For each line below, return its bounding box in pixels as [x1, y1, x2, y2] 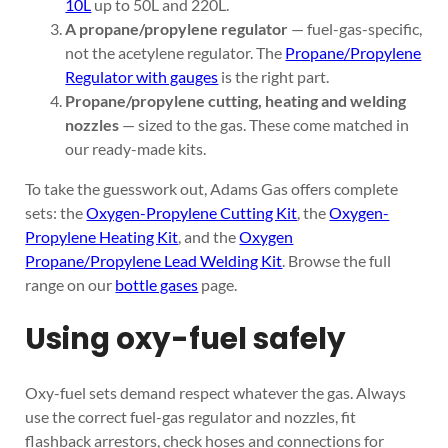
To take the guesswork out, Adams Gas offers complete [25, 179, 399, 198]
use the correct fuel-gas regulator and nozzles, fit [25, 406, 357, 426]
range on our [25, 275, 116, 294]
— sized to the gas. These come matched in [119, 114, 410, 134]
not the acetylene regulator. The [65, 42, 286, 62]
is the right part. [218, 66, 330, 86]
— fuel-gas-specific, [288, 18, 423, 38]
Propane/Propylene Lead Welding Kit [25, 251, 283, 270]
